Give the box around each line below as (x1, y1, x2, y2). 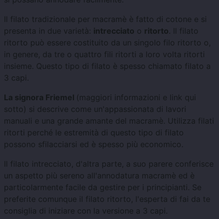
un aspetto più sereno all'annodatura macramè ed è (4, 170, 195, 180)
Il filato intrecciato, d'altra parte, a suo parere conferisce (4, 158, 214, 169)
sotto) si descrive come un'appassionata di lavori (4, 104, 186, 114)
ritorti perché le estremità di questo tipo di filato (4, 127, 184, 137)
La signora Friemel (4, 92, 76, 102)
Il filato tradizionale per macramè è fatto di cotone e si (4, 14, 207, 24)
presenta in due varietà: (4, 25, 93, 36)
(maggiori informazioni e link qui (76, 92, 196, 102)
